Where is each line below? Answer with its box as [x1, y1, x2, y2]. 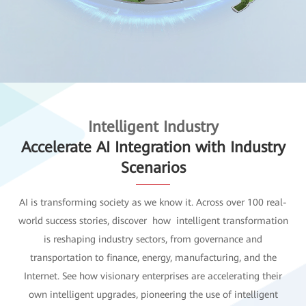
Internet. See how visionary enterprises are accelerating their [24, 270, 282, 281]
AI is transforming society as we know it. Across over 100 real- [19, 196, 287, 208]
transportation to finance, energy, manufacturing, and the [29, 251, 277, 263]
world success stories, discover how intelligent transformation [18, 214, 288, 226]
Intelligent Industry [87, 117, 219, 135]
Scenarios [120, 158, 186, 176]
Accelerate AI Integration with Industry [20, 138, 286, 156]
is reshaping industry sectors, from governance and [44, 233, 262, 245]
